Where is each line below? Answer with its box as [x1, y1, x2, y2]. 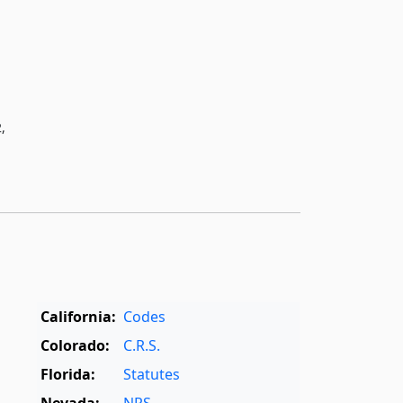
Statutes [123, 364, 181, 385]
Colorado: [40, 336, 111, 356]
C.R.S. [123, 336, 161, 356]
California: [40, 307, 117, 327]
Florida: [40, 364, 96, 385]
